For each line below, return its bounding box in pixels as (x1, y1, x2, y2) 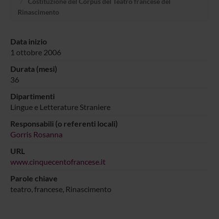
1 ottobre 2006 (10, 47, 61, 57)
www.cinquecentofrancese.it (10, 156, 106, 166)
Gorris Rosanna (10, 129, 63, 139)
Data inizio (10, 36, 47, 46)
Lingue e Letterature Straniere (10, 102, 110, 111)
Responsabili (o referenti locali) (10, 118, 118, 128)
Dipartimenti (10, 91, 55, 101)
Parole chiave (10, 173, 58, 183)
